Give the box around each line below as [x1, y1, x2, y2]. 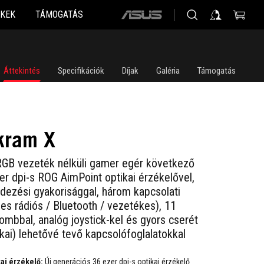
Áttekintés [4, 65, 40, 76]
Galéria [156, 65, 180, 76]
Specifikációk [58, 65, 104, 76]
